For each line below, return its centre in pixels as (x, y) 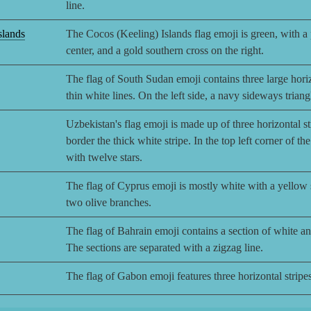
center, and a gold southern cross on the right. (165, 51)
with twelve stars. (104, 158)
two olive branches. (109, 203)
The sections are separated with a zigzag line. (165, 248)
